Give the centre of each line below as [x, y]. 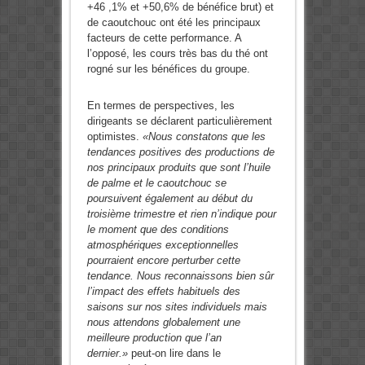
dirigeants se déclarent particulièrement [179, 121]
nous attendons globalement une [163, 323]
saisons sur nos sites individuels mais [177, 307]
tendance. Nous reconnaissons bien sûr [180, 276]
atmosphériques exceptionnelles [163, 245]
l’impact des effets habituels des [163, 292]
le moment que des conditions [158, 230]
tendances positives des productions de [180, 152]
